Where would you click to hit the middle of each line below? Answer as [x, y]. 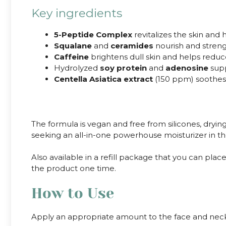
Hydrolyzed [76, 68]
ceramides [132, 45]
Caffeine [71, 56]
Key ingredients [77, 13]
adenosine [187, 68]
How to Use [73, 193]
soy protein [122, 68]
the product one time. [74, 168]
